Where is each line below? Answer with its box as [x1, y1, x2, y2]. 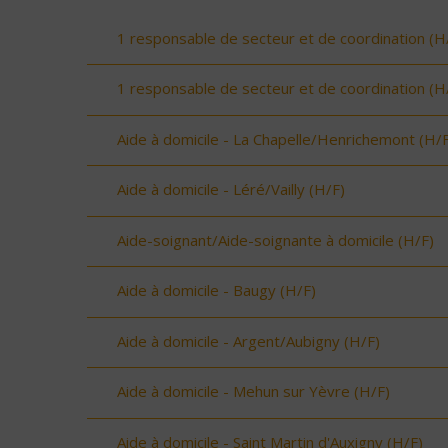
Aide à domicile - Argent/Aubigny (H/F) [117, 330, 380, 351]
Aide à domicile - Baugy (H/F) [117, 280, 316, 301]
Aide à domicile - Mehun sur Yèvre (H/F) [117, 381, 390, 402]
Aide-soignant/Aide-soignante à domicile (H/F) [117, 229, 434, 250]
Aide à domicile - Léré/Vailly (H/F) [117, 179, 345, 200]
